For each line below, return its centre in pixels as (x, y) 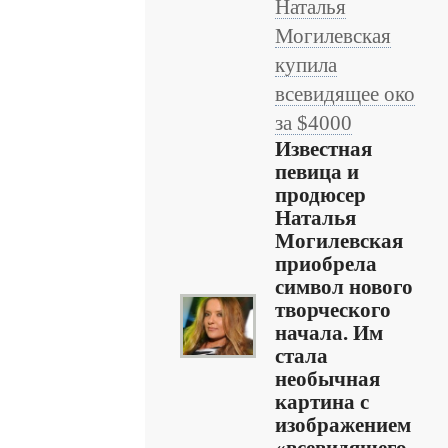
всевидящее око (345, 94)
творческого (333, 310)
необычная (327, 379)
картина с (322, 402)
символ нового (344, 287)
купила (306, 65)
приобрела (326, 264)
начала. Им (329, 333)
